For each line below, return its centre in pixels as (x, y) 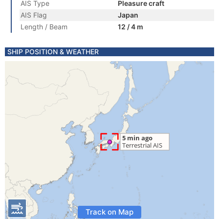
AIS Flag (34, 15)
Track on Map (109, 212)
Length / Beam (44, 27)
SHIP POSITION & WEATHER (53, 52)
